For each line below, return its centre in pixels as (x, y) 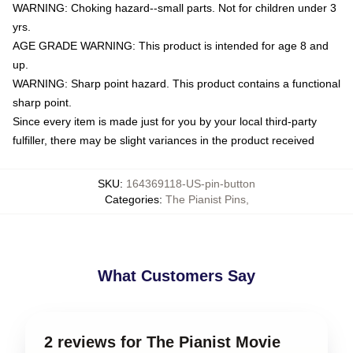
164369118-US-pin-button (191, 183)
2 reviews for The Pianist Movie (162, 342)
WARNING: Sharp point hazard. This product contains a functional (176, 83)
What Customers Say (176, 275)
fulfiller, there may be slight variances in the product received (163, 140)
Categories (132, 199)
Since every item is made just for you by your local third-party (165, 121)
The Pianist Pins (205, 199)
